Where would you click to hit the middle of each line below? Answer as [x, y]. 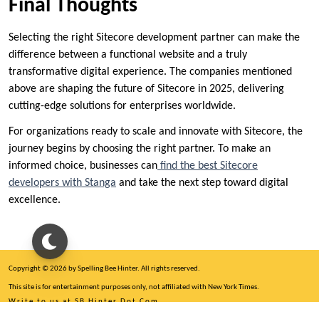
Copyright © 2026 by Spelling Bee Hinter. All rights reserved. [104, 269]
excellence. [35, 200]
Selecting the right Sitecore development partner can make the [154, 37]
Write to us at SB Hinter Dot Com [84, 302]
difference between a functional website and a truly [128, 54]
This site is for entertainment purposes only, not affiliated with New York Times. [134, 287]
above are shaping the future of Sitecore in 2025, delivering [146, 89]
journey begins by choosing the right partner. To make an [140, 148]
